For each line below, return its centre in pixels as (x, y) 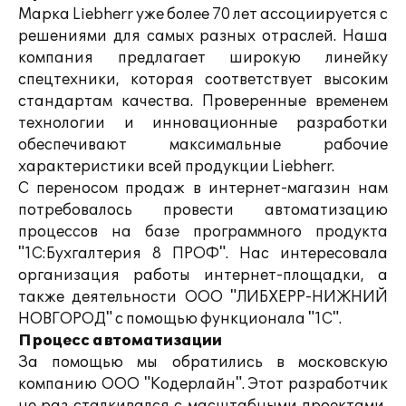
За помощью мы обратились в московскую (203, 362)
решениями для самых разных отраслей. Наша (203, 36)
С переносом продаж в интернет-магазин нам (203, 188)
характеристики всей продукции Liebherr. (176, 167)
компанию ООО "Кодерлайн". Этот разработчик (203, 384)
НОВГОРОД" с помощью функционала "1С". (180, 319)
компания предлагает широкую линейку (203, 58)
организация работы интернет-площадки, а (203, 275)
